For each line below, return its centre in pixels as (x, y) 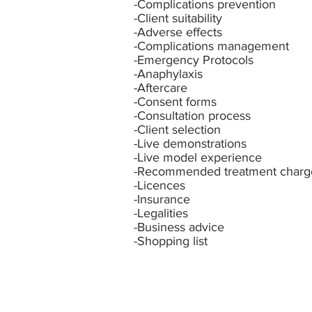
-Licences (159, 186)
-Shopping (162, 241)
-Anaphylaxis (168, 74)
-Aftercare (161, 88)
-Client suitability (180, 18)
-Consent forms (175, 102)
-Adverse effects (178, 32)
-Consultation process (192, 116)
